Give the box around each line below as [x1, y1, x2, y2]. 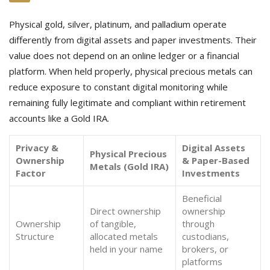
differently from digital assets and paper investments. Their [9, 34, 257, 46]
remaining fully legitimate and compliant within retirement [9, 96, 246, 108]
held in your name [90, 243, 163, 255]
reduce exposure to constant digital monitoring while [9, 81, 228, 93]
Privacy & [16, 142, 58, 154]
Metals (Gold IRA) [90, 160, 169, 172]
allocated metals [90, 230, 158, 242]
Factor [16, 167, 46, 179]
